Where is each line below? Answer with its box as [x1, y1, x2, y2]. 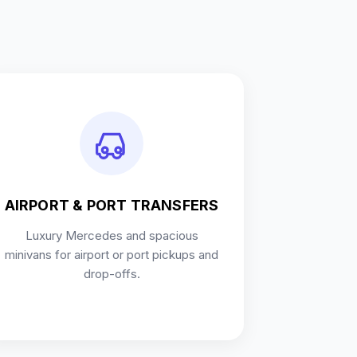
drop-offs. [83, 266, 140, 281]
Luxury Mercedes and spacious [25, 228, 198, 243]
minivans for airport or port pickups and [5, 247, 218, 262]
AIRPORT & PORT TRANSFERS [4, 197, 219, 214]
